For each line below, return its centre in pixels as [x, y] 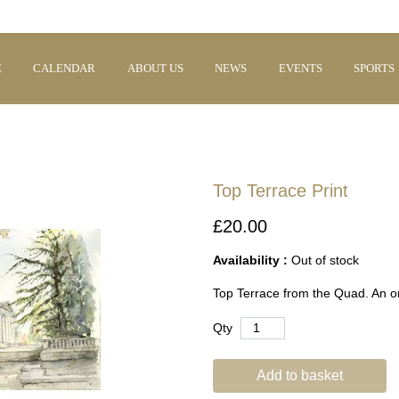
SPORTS [374, 69]
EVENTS [300, 69]
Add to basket [300, 375]
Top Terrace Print [281, 190]
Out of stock [325, 260]
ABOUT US [155, 69]
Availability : [252, 260]
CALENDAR [65, 69]
